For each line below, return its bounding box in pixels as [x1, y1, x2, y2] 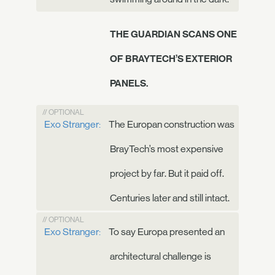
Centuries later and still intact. [110, 192, 230, 204]
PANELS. [110, 77, 148, 88]
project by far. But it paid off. [110, 167, 224, 179]
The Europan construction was [107, 118, 234, 130]
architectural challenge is [110, 250, 211, 262]
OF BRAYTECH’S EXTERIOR [110, 52, 232, 64]
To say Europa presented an [107, 225, 225, 238]
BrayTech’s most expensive [110, 142, 223, 155]
